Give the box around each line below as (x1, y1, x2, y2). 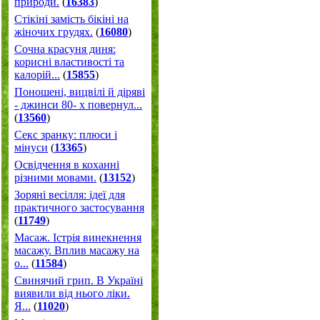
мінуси (14, 141, 48, 154)
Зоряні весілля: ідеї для (14, 189, 125, 201)
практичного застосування (14, 201, 144, 214)
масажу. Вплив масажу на (14, 244, 139, 256)
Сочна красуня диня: (14, 43, 116, 55)
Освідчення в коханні (14, 159, 119, 171)
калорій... (14, 69, 60, 81)
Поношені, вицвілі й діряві (14, 86, 145, 98)
